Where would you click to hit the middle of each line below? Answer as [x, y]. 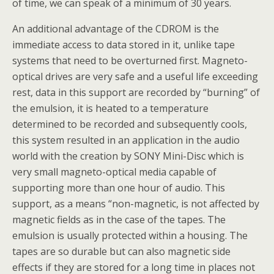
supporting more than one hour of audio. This [119, 188]
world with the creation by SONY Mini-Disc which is [128, 156]
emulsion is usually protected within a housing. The [130, 235]
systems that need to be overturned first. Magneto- [130, 61]
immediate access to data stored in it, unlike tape [124, 45]
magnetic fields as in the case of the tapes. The [119, 220]
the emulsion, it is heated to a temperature [110, 108]
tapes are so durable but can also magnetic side [121, 251]
